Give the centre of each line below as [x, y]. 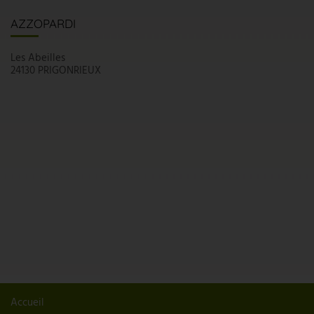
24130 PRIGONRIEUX [56, 71]
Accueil [27, 303]
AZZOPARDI [43, 23]
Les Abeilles [38, 59]
